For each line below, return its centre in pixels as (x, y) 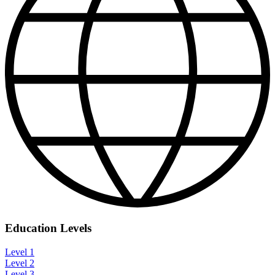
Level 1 (20, 252)
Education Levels (48, 228)
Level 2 (20, 263)
